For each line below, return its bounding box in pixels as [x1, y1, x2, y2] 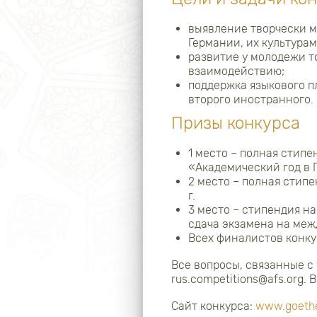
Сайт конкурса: [171, 299, 255, 313]
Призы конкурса [171, 113, 300, 133]
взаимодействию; [188, 64, 284, 78]
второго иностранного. [188, 93, 313, 106]
